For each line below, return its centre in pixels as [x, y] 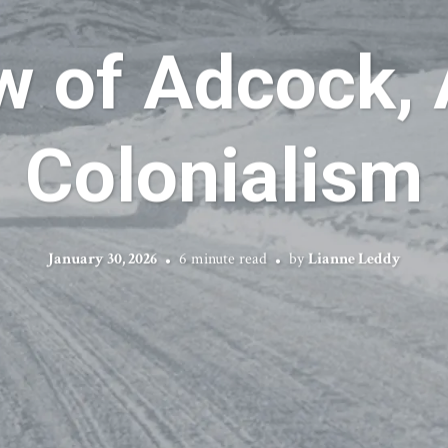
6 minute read [222, 259]
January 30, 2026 [102, 259]
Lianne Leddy [354, 259]
